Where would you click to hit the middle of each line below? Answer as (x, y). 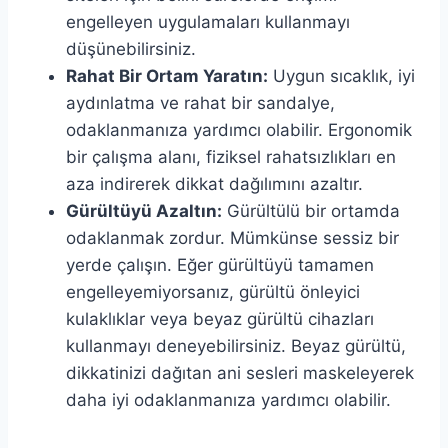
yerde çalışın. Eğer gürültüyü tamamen (220, 264)
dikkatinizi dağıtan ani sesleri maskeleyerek (240, 372)
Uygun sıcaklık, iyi (341, 75)
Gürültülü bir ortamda (311, 210)
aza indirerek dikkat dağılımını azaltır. (214, 183)
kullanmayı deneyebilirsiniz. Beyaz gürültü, (236, 345)
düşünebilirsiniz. (131, 48)
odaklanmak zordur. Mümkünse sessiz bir (232, 237)
